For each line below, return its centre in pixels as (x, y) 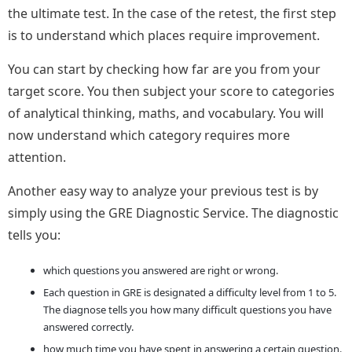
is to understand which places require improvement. (165, 36)
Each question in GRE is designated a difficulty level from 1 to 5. (190, 293)
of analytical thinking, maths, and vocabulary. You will (166, 114)
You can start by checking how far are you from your (164, 70)
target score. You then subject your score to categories (171, 92)
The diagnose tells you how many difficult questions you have (187, 310)
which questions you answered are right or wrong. (161, 271)
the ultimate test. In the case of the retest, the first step (172, 14)
